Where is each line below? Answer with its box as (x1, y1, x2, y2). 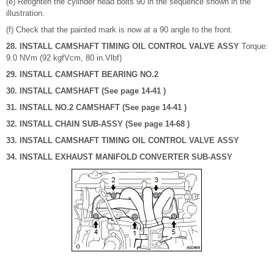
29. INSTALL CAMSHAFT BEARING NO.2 (6, 70, 158, 80)
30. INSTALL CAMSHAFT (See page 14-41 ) (6, 86, 166, 96)
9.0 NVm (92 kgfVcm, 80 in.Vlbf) (6, 53, 122, 63)
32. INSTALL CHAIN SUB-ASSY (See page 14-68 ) (6, 119, 190, 129)
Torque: (239, 42, 268, 51)
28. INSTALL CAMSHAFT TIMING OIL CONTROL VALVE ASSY (6, 42, 239, 51)
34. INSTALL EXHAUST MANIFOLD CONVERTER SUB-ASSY (6, 152, 232, 162)
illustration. (6, 9, 45, 18)
